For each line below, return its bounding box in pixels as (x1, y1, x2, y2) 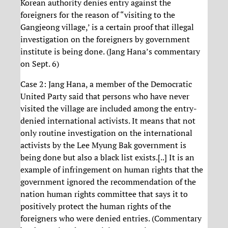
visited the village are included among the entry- (20, 102, 197, 114)
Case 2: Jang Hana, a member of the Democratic (20, 78, 192, 90)
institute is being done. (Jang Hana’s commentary (20, 45, 200, 57)
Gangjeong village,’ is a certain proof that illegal (20, 21, 194, 33)
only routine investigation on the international (20, 127, 192, 138)
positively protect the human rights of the (20, 200, 171, 212)
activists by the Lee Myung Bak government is (20, 139, 186, 151)
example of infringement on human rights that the (20, 163, 203, 175)
